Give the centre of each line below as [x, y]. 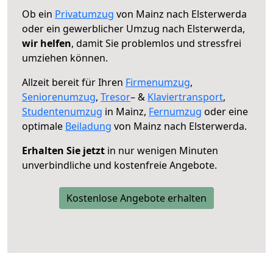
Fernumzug [175, 111]
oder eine [225, 111]
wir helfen [47, 43]
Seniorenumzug [59, 97]
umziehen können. [65, 58]
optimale [44, 126]
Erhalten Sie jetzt [63, 150]
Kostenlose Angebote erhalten [136, 198]
